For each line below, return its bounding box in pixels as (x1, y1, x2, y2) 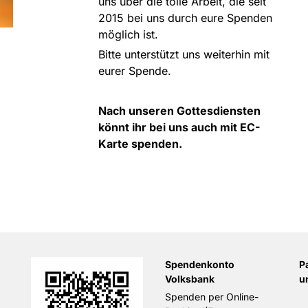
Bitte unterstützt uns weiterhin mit (98, 47, 269, 61)
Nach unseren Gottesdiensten (98, 104, 261, 118)
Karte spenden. (98, 137, 185, 151)
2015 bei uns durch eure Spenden (98, 11, 272, 25)
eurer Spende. (98, 64, 171, 78)
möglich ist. (98, 27, 158, 41)
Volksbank (165, 273, 214, 285)
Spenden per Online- (165, 291, 258, 302)
